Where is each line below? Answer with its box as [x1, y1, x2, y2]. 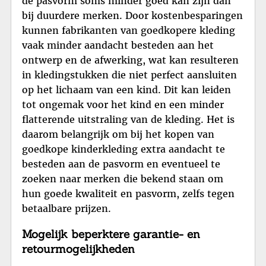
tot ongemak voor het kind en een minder [22, 98, 224, 110]
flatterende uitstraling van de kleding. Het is [22, 113, 235, 125]
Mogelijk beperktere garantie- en [22, 227, 200, 242]
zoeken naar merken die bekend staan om [22, 172, 223, 185]
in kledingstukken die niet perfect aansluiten [22, 68, 237, 81]
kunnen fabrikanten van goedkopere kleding [22, 24, 235, 36]
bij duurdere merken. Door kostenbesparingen [22, 9, 243, 21]
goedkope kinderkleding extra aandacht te [22, 142, 225, 155]
